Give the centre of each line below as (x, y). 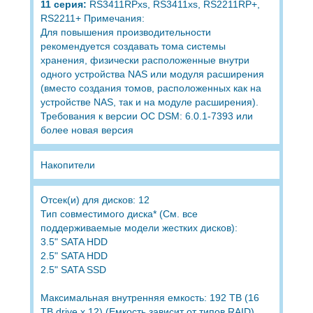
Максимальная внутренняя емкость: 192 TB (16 (150, 297)
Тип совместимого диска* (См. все (119, 213)
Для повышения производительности (125, 32)
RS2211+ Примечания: (92, 18)
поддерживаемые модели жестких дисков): (139, 227)
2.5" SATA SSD (73, 269)
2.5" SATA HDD (74, 255)
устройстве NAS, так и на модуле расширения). (149, 102)
